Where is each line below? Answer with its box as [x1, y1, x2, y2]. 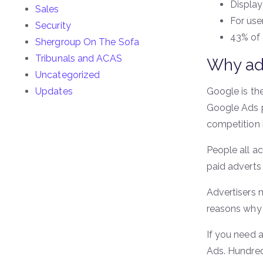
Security [35, 20, 71, 31]
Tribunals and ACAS [35, 53, 122, 64]
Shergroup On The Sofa [35, 36, 140, 48]
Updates [35, 86, 73, 97]
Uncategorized [35, 69, 100, 80]
